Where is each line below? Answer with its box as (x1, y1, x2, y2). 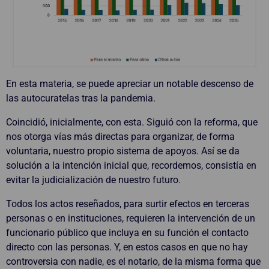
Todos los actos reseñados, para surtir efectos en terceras (6, 198, 249, 210)
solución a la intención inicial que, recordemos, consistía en (6, 159, 256, 171)
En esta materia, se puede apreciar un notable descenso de (6, 77, 253, 89)
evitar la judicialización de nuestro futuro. (6, 174, 181, 186)
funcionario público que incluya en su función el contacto (6, 226, 249, 238)
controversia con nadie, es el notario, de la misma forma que (6, 255, 261, 267)
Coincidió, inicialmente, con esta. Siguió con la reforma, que (6, 116, 258, 128)
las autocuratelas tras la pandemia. (6, 92, 156, 104)
